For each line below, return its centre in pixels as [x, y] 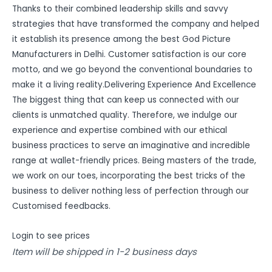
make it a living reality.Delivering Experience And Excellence [134, 85]
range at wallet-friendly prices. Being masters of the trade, [134, 161]
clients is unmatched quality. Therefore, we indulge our [125, 115]
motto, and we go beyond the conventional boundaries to [132, 70]
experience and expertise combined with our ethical [120, 131]
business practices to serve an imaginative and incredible [131, 146]
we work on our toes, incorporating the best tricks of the [129, 176]
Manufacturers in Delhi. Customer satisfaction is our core [129, 55]
